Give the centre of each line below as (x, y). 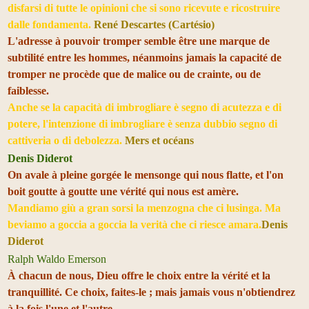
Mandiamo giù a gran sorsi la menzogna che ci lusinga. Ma (144, 208)
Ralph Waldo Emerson (57, 259)
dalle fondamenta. (51, 24)
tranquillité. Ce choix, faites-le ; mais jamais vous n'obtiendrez (151, 292)
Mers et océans (159, 140)
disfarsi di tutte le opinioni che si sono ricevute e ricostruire (144, 8)
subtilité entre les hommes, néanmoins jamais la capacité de (144, 57)
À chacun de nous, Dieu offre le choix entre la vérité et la (139, 275)
